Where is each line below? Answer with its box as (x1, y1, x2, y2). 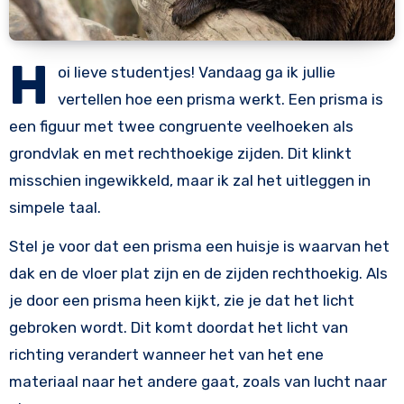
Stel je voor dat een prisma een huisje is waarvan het (8, 237, 390, 256)
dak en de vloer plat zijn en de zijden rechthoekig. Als (8, 264, 388, 283)
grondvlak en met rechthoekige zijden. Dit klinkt (8, 144, 352, 163)
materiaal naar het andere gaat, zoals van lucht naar (8, 372, 387, 391)
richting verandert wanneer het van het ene (8, 345, 324, 364)
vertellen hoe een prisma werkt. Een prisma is (57, 90, 383, 109)
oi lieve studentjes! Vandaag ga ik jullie (57, 63, 335, 82)
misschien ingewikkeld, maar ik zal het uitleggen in (8, 171, 371, 190)
